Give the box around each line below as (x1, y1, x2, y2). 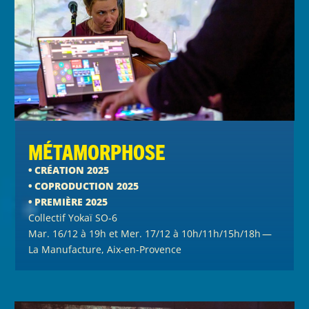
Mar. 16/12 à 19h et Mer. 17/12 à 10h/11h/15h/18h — (28, 226, 274, 240)
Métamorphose (28, 138, 166, 164)
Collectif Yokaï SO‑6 (28, 210, 118, 224)
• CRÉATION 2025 (28, 163, 110, 177)
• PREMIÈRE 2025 (28, 195, 108, 208)
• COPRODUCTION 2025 (28, 179, 139, 192)
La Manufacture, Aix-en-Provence (28, 242, 182, 256)
